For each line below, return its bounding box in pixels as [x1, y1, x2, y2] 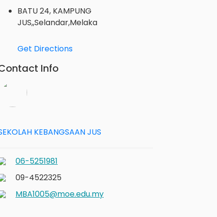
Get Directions [17, 43, 73, 54]
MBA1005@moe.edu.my [15, 188, 104, 200]
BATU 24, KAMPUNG [17, 5, 92, 16]
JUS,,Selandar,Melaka [17, 16, 97, 28]
